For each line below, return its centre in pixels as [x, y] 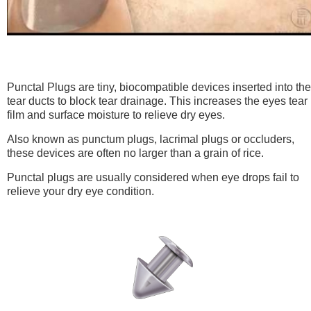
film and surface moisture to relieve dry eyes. [116, 115]
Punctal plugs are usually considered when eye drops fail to [153, 177]
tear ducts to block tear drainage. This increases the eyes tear [157, 101]
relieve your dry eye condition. [81, 191]
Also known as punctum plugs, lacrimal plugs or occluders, [151, 139]
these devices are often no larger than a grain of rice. [135, 153]
